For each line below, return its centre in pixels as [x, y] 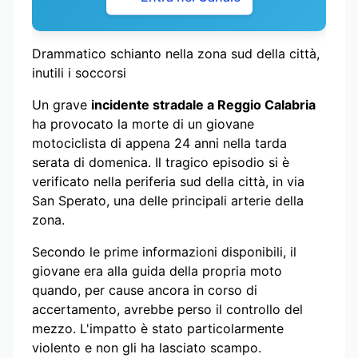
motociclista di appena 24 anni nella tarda [159, 143]
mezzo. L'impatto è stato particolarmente [158, 328]
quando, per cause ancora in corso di [145, 290]
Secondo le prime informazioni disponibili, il [164, 251]
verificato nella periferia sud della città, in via [168, 181]
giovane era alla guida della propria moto [157, 270]
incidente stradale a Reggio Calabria [203, 104]
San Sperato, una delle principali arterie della [168, 200]
